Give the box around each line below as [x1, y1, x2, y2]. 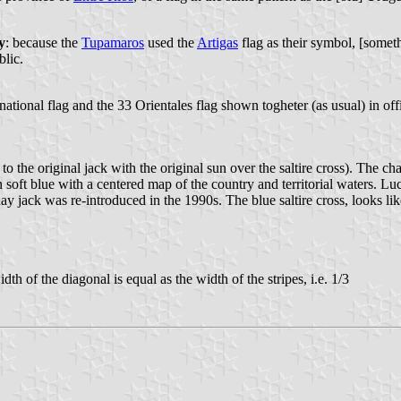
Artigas [197, 35, 238, 51]
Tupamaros [81, 35, 144, 51]
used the [144, 35, 197, 51]
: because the [5, 35, 81, 51]
